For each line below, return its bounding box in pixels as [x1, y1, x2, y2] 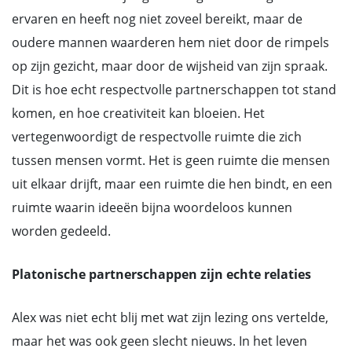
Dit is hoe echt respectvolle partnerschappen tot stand [12, 81, 336, 98]
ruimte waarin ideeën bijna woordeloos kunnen [12, 199, 292, 216]
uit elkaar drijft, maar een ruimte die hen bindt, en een [12, 175, 332, 192]
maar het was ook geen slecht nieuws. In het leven [12, 332, 307, 350]
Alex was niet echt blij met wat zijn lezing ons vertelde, [12, 309, 328, 326]
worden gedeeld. [12, 222, 111, 240]
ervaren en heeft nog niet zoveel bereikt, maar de [12, 10, 302, 27]
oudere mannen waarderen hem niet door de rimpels [12, 34, 329, 51]
